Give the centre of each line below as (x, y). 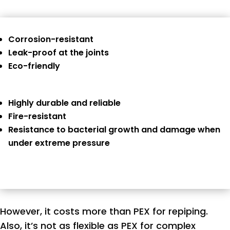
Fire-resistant (37, 117)
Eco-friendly (34, 66)
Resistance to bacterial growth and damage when (114, 130)
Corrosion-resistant (51, 40)
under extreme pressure (59, 143)
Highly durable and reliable (64, 103)
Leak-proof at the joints (59, 53)
